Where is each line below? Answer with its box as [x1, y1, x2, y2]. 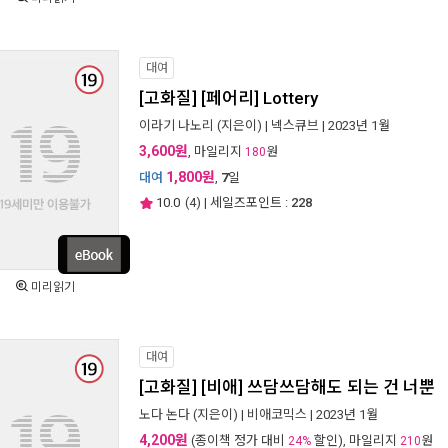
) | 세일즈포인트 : [196, 195, 288, 210]
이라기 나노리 [139, 118, 214, 133]
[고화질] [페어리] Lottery [139, 88, 318, 108]
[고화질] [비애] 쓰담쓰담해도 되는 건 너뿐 [139, 377, 435, 397]
